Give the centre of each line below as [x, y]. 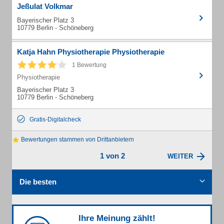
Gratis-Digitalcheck [55, 119]
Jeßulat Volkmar [45, 6]
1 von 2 [112, 156]
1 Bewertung [89, 65]
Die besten [38, 182]
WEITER [180, 156]
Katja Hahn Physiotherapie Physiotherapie [91, 52]
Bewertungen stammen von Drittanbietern [77, 139]
